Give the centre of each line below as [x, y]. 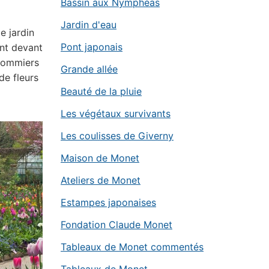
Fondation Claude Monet [116, 225]
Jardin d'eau [89, 25]
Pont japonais [92, 47]
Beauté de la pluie [101, 91]
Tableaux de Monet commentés [132, 247]
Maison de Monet [100, 158]
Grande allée [89, 69]
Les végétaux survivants [116, 113]
